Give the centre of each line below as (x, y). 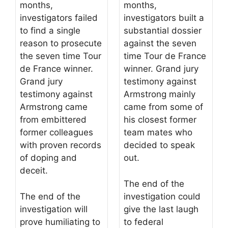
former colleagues (56, 132)
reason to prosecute (61, 43)
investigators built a (164, 18)
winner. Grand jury (161, 69)
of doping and (48, 158)
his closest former (160, 120)
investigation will (54, 209)
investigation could (162, 196)
